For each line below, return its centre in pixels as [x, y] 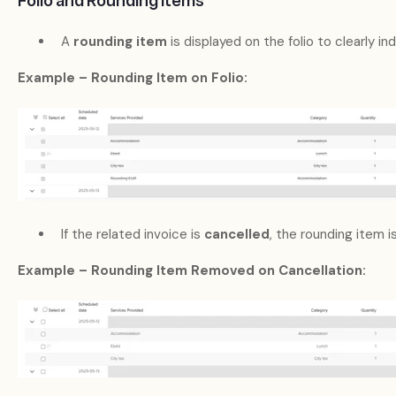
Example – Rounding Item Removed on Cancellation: [191, 271]
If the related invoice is [132, 235]
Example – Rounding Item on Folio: [132, 78]
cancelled [236, 235]
